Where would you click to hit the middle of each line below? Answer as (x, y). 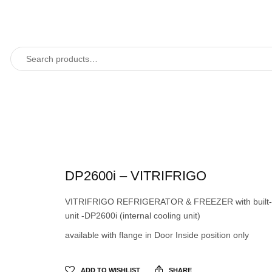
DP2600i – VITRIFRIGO (135, 175)
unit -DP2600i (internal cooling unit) (132, 215)
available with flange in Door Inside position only (157, 235)
